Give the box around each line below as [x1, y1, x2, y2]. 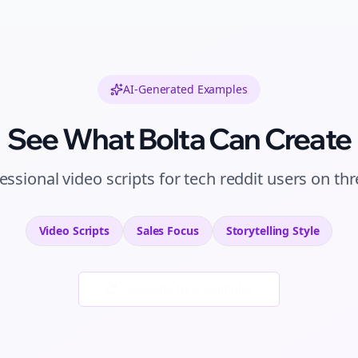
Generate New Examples [124, 281, 253, 296]
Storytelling [225, 223, 290, 238]
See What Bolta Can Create [7, 121, 351, 157]
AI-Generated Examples [123, 82, 248, 97]
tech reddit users [184, 168, 308, 189]
